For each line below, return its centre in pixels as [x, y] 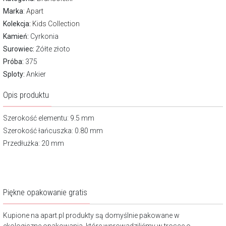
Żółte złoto [52, 49]
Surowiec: [19, 49]
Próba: [13, 62]
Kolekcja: [17, 24]
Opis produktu [26, 95]
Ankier [35, 74]
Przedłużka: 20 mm [34, 143]
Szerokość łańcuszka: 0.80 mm [53, 131]
